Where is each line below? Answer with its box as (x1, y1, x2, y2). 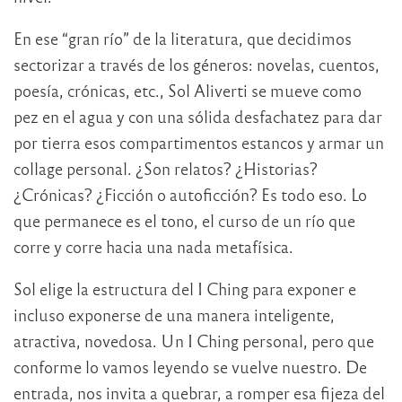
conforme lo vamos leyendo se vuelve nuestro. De (13, 356, 367, 378)
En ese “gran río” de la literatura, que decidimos (13, 28, 352, 49)
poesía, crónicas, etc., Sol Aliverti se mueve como (13, 80, 362, 101)
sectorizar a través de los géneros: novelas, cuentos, (13, 54, 380, 75)
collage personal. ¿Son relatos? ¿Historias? (13, 158, 318, 179)
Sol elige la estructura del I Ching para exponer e (13, 278, 356, 300)
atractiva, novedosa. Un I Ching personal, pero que (13, 330, 374, 352)
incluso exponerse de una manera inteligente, (13, 304, 335, 326)
